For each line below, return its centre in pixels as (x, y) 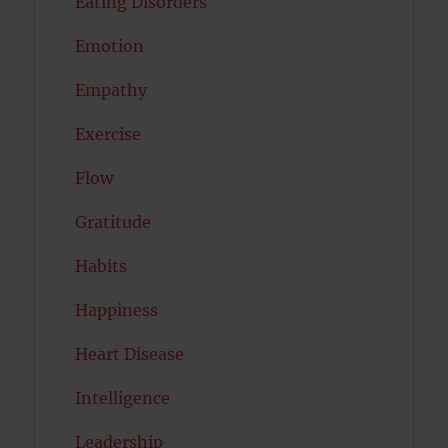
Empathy (111, 90)
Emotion (110, 46)
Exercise (108, 134)
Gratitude (113, 222)
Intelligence (123, 398)
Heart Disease (130, 354)
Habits (101, 266)
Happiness (117, 310)
